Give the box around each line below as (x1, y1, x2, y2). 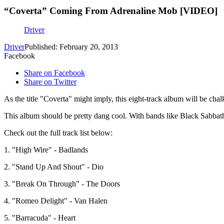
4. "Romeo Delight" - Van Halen (4, 196, 107, 205)
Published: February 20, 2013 (24, 42, 118, 51)
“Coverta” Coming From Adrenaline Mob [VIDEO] (4, 5, 217, 16)
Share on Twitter (24, 77, 76, 86)
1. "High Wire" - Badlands (4, 145, 88, 154)
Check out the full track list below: (4, 128, 112, 137)
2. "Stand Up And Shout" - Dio (4, 162, 103, 171)
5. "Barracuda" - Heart (4, 213, 75, 222)
